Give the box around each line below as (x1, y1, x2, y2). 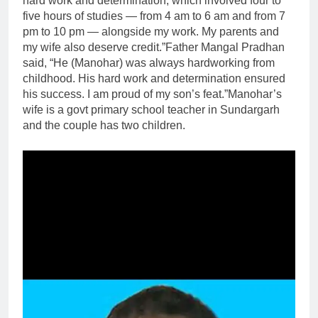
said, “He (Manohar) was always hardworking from (23, 57, 275, 70)
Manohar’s (228, 88, 282, 101)
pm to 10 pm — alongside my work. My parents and (23, 26, 279, 38)
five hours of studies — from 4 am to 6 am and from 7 (23, 10, 285, 23)
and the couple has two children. (23, 119, 185, 132)
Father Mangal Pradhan (165, 41, 285, 54)
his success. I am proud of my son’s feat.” (23, 88, 228, 101)
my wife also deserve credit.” (23, 41, 165, 54)
